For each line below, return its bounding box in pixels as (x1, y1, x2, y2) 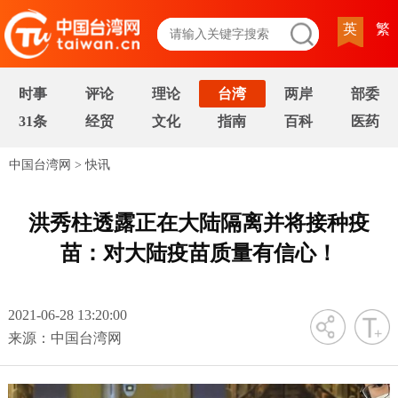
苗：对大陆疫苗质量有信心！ (60, 240, 338, 265)
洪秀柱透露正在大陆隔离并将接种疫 (28, 210, 370, 235)
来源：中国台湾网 (8, 330, 123, 346)
